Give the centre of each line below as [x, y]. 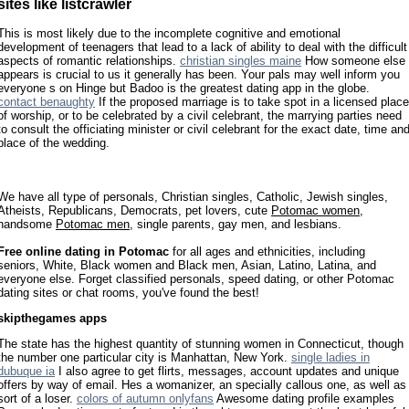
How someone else [353, 61]
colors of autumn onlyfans [145, 399]
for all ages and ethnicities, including [267, 251]
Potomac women [315, 210]
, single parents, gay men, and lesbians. [236, 224]
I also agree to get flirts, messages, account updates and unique [227, 372]
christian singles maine [241, 61]
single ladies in [330, 358]
